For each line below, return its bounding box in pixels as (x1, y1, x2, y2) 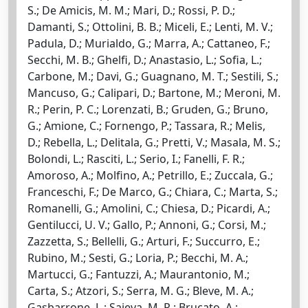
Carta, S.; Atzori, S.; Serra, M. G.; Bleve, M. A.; (27, 283, 254, 298)
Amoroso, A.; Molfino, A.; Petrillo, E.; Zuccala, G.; (27, 167, 273, 183)
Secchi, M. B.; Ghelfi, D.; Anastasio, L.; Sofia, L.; (27, 52, 262, 67)
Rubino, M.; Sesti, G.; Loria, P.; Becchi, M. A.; (27, 250, 248, 265)
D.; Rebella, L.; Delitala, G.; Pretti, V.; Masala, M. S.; (27, 134, 280, 150)
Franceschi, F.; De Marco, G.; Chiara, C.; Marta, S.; (27, 184, 278, 199)
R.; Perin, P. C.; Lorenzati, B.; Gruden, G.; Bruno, (27, 101, 268, 117)
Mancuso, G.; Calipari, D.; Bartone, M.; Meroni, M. (27, 85, 280, 100)
